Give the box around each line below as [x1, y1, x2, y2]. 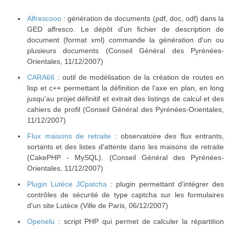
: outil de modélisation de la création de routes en [55, 73, 224, 81]
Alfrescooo [27, 14, 61, 22]
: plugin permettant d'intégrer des [107, 179, 224, 188]
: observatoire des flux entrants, [110, 131, 224, 140]
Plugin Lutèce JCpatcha [27, 179, 107, 188]
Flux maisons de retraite [27, 131, 111, 140]
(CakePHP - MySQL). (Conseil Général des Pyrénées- [27, 153, 224, 162]
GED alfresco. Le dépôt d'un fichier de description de [27, 25, 224, 33]
